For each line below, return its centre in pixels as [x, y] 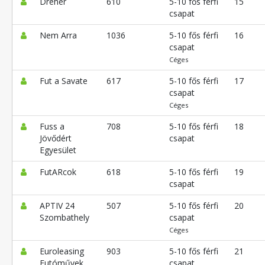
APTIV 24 [57, 206]
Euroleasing [62, 251]
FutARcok [58, 172]
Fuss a [52, 127]
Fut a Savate [63, 81]
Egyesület [58, 150]
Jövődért [55, 138]
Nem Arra [58, 35]
